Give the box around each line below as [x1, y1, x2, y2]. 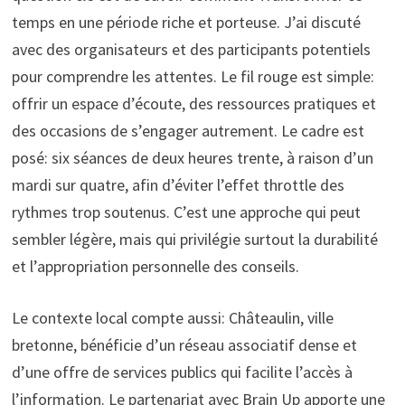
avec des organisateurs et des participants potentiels [11, 38, 371, 60]
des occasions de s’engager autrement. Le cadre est [11, 119, 364, 141]
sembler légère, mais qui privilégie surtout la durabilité [11, 228, 378, 250]
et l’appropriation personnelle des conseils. [11, 255, 299, 277]
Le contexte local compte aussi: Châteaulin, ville [11, 306, 334, 328]
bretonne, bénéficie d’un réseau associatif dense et [11, 334, 357, 355]
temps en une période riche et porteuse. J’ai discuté [11, 11, 361, 33]
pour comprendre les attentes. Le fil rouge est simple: [11, 65, 374, 87]
